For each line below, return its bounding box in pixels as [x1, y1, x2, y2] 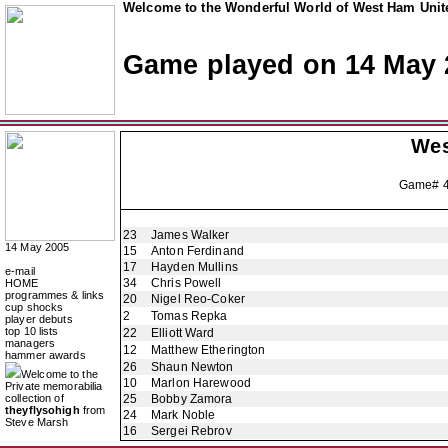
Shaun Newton [151, 360, 234, 374]
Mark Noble [151, 408, 216, 422]
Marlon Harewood [151, 376, 251, 390]
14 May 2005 [5, 241, 70, 253]
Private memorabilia [5, 380, 103, 392]
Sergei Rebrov [151, 424, 232, 438]
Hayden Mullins [151, 260, 238, 274]
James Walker [151, 228, 230, 242]
